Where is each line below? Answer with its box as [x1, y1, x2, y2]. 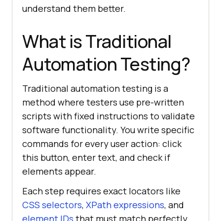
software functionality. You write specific [22, 123, 194, 136]
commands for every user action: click [22, 137, 182, 149]
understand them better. [22, 2, 126, 14]
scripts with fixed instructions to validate [22, 110, 195, 122]
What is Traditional [22, 29, 172, 53]
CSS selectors [22, 198, 82, 211]
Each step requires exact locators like [22, 184, 181, 197]
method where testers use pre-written [22, 96, 184, 108]
